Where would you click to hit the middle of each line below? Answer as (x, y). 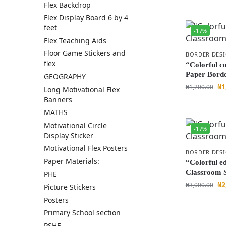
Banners (58, 99)
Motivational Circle (75, 125)
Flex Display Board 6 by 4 (86, 18)
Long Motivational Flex (82, 89)
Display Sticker (69, 135)
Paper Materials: (72, 161)
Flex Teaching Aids (75, 40)
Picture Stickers (70, 187)
